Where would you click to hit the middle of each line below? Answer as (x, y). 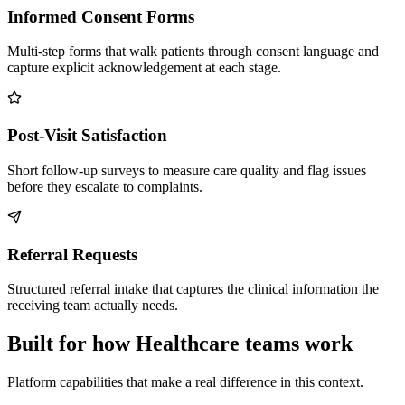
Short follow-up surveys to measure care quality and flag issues (187, 170)
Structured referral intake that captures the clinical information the (193, 289)
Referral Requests (72, 254)
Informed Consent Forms (101, 16)
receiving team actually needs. (93, 306)
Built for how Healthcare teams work (180, 344)
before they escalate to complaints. (105, 186)
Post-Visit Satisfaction (87, 136)
